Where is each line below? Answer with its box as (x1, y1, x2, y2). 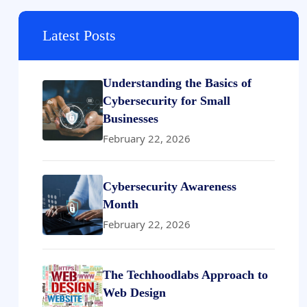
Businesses (103, 111, 158, 125)
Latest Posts (42, 26, 116, 44)
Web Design (103, 285, 166, 299)
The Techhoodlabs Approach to (103, 267, 268, 282)
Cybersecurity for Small (103, 93, 230, 108)
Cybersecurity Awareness (103, 179, 236, 193)
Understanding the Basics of (103, 75, 251, 90)
